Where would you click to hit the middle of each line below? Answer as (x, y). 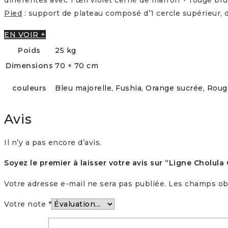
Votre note (26, 204)
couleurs (29, 88)
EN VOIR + (25, 34)
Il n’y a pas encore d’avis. (53, 143)
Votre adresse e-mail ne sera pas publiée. (85, 184)
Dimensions (29, 65)
